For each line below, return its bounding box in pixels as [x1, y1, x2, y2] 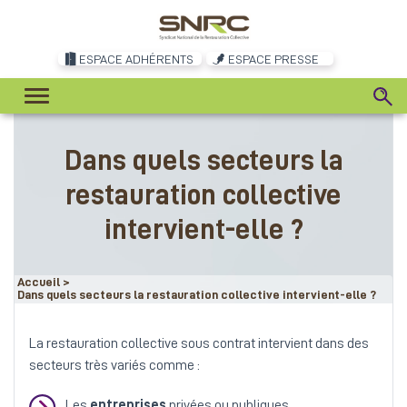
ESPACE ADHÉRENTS [78, 53, 194, 65]
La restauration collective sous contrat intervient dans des [29, 336, 369, 352]
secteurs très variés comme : [29, 358, 200, 373]
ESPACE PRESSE [227, 53, 319, 65]
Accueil [17, 275, 61, 289]
